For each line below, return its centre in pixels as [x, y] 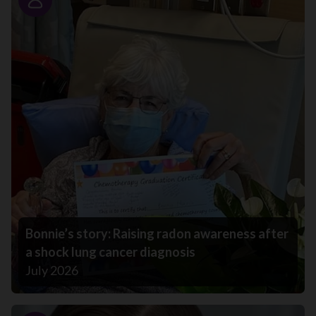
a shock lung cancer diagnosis [110, 251]
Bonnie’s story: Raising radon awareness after [157, 233]
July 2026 [52, 270]
